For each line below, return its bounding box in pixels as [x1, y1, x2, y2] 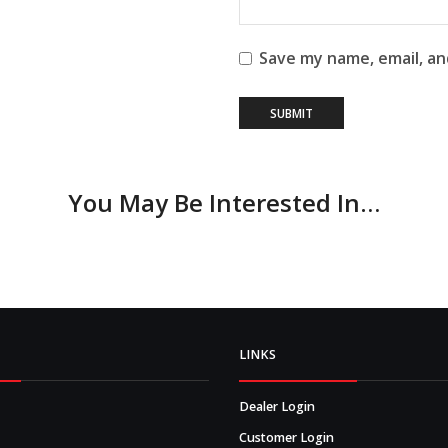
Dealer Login [239, 397, 315, 415]
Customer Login [239, 428, 334, 446]
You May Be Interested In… [68, 186, 380, 220]
